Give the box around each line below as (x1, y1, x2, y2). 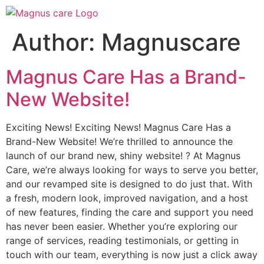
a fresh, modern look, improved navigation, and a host (6, 192, 248, 204)
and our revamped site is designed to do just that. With (6, 178, 252, 190)
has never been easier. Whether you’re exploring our (6, 220, 237, 232)
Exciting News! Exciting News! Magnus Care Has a (6, 121, 231, 133)
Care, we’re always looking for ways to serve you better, (6, 164, 258, 176)
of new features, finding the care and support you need (6, 206, 253, 218)
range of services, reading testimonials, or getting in (6, 235, 239, 246)
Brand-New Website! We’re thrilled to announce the (6, 136, 233, 147)
